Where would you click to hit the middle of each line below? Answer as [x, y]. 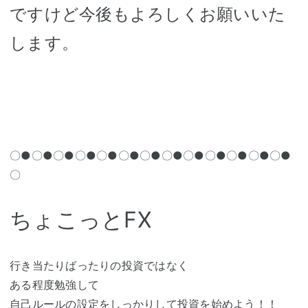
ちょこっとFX [81, 219]
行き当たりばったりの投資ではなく [99, 265]
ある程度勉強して [54, 284]
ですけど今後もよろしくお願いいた [147, 14]
